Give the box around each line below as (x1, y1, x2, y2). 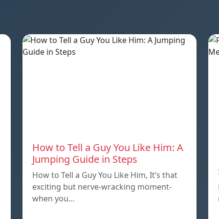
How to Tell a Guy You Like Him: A (32, 140, 183, 154)
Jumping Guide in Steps (32, 152, 137, 166)
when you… (32, 193, 75, 204)
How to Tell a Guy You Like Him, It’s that (32, 169, 177, 180)
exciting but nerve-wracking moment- (32, 181, 172, 192)
